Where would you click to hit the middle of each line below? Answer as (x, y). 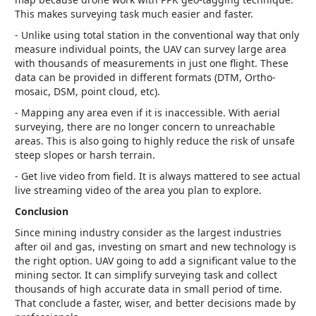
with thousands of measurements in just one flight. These (152, 63)
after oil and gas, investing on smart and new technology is (156, 247)
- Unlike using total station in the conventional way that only (157, 35)
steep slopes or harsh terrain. (85, 155)
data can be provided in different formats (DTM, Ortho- (145, 78)
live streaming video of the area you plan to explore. (138, 190)
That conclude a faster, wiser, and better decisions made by (155, 303)
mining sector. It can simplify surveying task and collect (146, 275)
